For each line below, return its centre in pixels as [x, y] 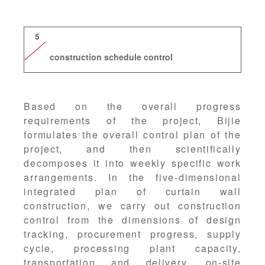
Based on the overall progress [132, 106]
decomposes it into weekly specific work [132, 163]
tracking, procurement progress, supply [132, 234]
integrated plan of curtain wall [132, 192]
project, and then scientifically [132, 149]
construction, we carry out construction [132, 206]
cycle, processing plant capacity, [132, 248]
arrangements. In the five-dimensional [132, 177]
